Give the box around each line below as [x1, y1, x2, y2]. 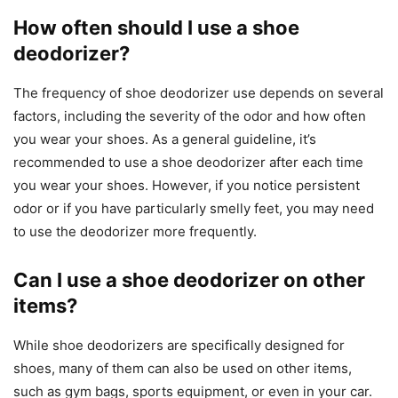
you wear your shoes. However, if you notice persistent [13, 177, 360, 195]
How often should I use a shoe [13, 16, 299, 40]
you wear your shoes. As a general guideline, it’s [13, 131, 316, 148]
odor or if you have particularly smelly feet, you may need [13, 200, 374, 218]
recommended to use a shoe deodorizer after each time [13, 154, 363, 171]
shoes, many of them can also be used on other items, [13, 360, 352, 378]
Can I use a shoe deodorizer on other [13, 268, 365, 292]
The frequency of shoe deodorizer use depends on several [13, 84, 384, 102]
